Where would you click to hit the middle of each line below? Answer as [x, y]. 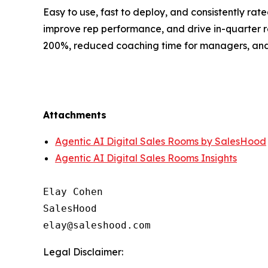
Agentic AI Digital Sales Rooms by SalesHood [161, 141]
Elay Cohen [73, 191]
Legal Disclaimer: [83, 252]
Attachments [75, 115]
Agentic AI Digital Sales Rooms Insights [146, 158]
